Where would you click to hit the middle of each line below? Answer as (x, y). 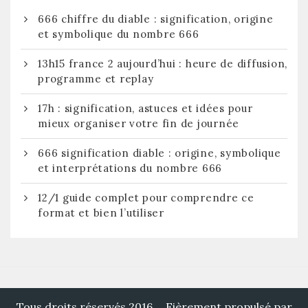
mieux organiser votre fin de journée (139, 123)
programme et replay (96, 78)
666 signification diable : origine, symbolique (159, 153)
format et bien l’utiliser (101, 212)
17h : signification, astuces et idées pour (145, 108)
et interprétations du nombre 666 (130, 168)
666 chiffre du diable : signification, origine (156, 19)
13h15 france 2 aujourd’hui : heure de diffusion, (163, 63)
